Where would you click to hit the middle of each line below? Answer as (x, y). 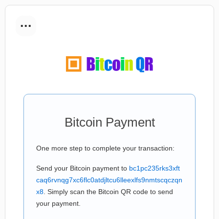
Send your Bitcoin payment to (83, 168)
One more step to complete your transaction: (105, 148)
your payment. (58, 203)
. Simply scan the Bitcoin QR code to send (108, 192)
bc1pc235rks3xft (154, 168)
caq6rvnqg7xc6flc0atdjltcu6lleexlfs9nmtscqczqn (109, 180)
